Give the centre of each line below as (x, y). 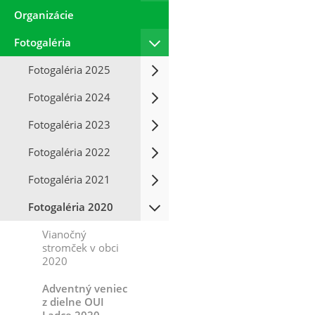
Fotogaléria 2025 (69, 70)
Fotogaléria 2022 (69, 152)
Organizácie (44, 15)
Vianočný (64, 234)
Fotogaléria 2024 (69, 97)
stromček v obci (81, 247)
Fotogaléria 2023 (69, 124)
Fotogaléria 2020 (71, 207)
